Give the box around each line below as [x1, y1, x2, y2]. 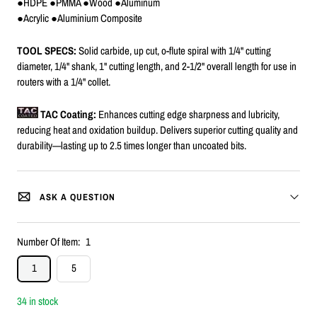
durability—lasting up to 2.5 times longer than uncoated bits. [17, 138, 246, 154]
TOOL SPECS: [17, 43, 79, 59]
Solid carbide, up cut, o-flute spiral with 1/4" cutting [79, 43, 271, 59]
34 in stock [17, 294, 58, 309]
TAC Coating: [38, 107, 96, 122]
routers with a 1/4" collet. [17, 74, 110, 90]
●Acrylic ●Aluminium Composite [17, 11, 142, 26]
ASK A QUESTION [40, 190, 115, 203]
